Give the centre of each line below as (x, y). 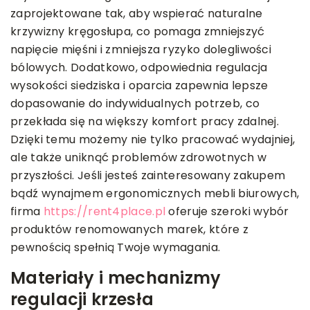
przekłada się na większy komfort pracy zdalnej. (145, 122)
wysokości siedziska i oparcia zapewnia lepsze (139, 86)
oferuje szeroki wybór (227, 212)
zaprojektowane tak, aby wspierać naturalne (137, 14)
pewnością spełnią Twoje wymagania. (116, 248)
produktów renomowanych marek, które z (130, 230)
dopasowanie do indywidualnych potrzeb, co (135, 104)
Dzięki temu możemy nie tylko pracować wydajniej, (153, 140)
